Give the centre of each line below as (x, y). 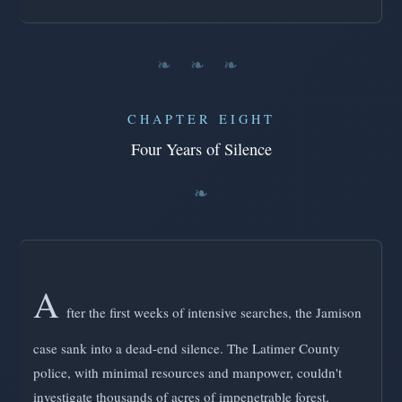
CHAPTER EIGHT (201, 119)
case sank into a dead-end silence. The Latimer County (187, 349)
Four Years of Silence (201, 149)
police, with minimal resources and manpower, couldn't (188, 373)
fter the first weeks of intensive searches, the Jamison (214, 313)
